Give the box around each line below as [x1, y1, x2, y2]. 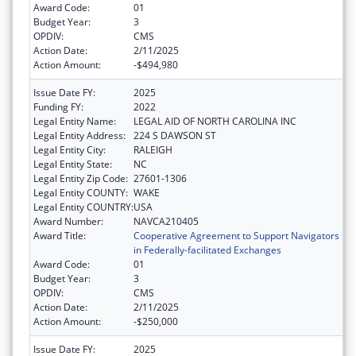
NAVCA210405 [133, 214, 199, 228]
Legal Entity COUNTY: [33, 185, 128, 199]
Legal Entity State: [33, 157, 112, 171]
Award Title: [33, 228, 86, 242]
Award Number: [33, 214, 103, 228]
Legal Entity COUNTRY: [33, 199, 133, 214]
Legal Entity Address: [33, 128, 126, 142]
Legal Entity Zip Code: [33, 171, 128, 185]
